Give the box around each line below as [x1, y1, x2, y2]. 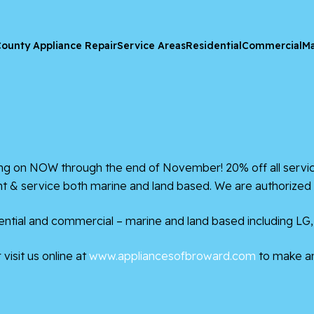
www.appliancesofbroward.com [89, 249, 256, 263]
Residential [186, 39, 242, 52]
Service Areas [117, 39, 186, 52]
